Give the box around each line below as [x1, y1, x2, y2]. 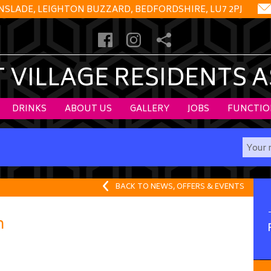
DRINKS [12, 102, 47, 117]
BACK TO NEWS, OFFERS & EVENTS [116, 181, 244, 194]
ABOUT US [65, 102, 112, 117]
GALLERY [130, 102, 169, 117]
